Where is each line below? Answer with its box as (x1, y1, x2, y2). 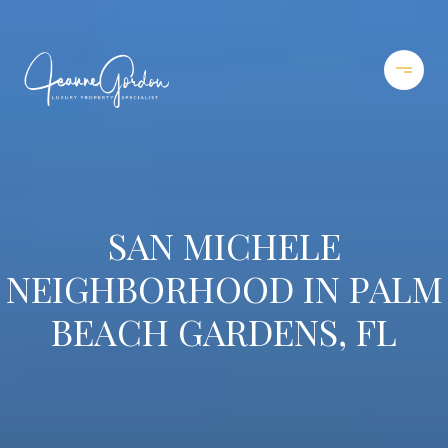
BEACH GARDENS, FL (51, 306, 397, 355)
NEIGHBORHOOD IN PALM (5, 263, 443, 312)
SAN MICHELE (107, 220, 341, 269)
